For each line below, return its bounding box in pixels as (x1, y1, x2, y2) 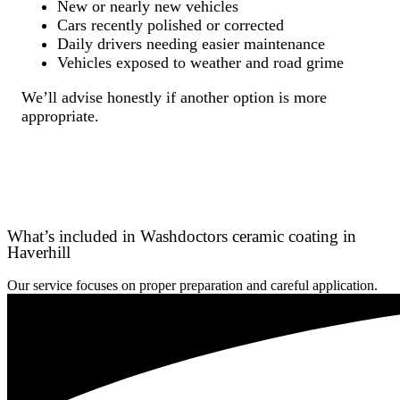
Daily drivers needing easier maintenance (57, 35, 325, 54)
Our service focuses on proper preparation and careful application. (7, 277, 378, 293)
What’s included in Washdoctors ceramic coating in (7, 226, 356, 246)
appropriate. (21, 107, 99, 126)
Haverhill (7, 242, 71, 262)
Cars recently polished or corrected (57, 16, 284, 35)
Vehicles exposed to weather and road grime (57, 54, 344, 72)
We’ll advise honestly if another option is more (21, 88, 327, 107)
